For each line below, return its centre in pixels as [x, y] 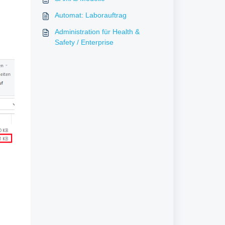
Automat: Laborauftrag [90, 15]
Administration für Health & [97, 32]
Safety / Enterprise [84, 42]
